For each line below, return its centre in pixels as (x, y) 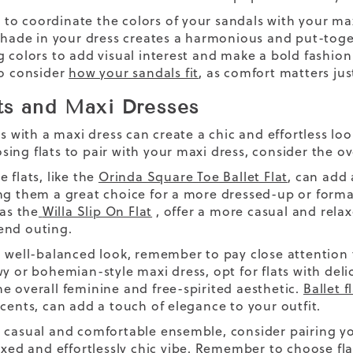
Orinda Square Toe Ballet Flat (193, 176)
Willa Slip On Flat (97, 211)
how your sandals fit (134, 72)
